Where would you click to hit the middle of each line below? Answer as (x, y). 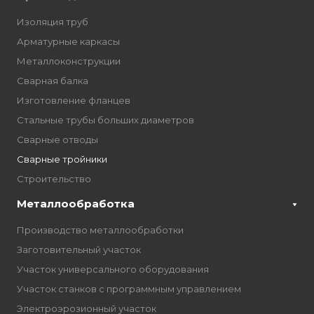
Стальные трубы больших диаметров (105, 120)
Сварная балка (53, 81)
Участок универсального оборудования (113, 269)
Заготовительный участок (79, 250)
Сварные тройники (62, 159)
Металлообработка (76, 204)
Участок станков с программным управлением (129, 289)
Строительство (54, 179)
